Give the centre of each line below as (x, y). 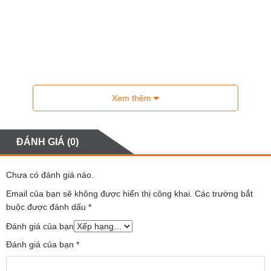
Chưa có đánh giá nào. (50, 175)
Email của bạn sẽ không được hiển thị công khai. (99, 193)
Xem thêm (133, 98)
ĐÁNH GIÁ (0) (47, 142)
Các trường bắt (224, 193)
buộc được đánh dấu (47, 207)
